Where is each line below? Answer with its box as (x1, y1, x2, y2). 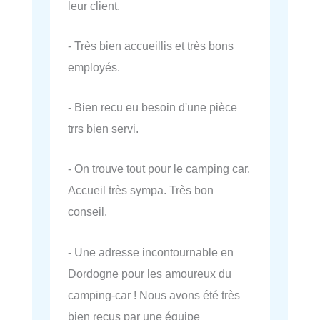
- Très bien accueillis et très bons (68, 39, 234, 52)
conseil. (68, 205, 107, 219)
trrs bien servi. (68, 122, 139, 135)
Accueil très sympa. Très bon (68, 184, 214, 197)
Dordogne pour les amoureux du (68, 266, 231, 280)
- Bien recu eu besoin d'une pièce (68, 101, 237, 114)
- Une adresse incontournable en (68, 245, 234, 259)
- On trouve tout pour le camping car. (68, 162, 250, 176)
